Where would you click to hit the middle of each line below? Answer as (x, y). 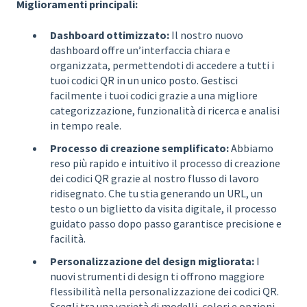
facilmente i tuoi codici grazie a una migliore (154, 95)
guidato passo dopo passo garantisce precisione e (166, 223)
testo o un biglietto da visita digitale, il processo (163, 208)
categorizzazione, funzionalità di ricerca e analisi (165, 110)
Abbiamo (251, 148)
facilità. (68, 238)
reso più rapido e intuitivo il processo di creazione (165, 163)
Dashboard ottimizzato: (110, 35)
